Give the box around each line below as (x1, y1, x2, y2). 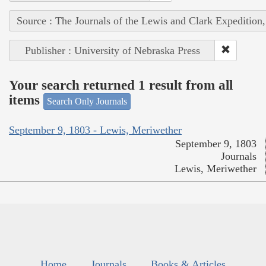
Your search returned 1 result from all (9, 78, 233, 93)
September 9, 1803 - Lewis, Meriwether (9, 124, 182, 137)
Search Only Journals (47, 96, 127, 106)
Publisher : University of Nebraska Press (24, 44, 200, 56)
